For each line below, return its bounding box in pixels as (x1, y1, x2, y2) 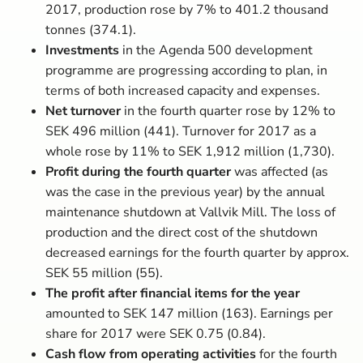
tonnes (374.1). (45, 21, 136, 39)
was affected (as (231, 163, 328, 181)
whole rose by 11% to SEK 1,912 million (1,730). (45, 143, 335, 160)
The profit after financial (45, 284, 191, 302)
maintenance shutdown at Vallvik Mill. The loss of (45, 203, 335, 221)
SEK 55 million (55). (45, 264, 163, 282)
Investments (45, 41, 119, 59)
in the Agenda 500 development (119, 41, 313, 59)
